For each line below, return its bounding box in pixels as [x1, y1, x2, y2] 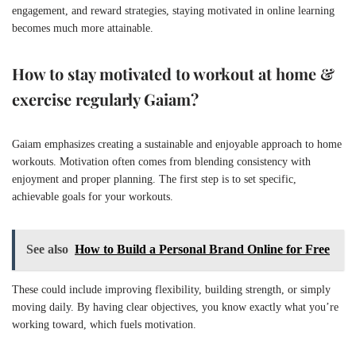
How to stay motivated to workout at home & [12, 62, 335, 84]
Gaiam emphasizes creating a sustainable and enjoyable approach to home [12, 137, 342, 150]
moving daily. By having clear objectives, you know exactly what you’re [12, 300, 339, 313]
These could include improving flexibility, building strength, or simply [12, 283, 331, 296]
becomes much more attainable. [12, 21, 153, 34]
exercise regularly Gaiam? [12, 87, 199, 110]
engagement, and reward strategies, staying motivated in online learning [12, 4, 335, 17]
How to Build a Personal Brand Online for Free [75, 242, 330, 256]
